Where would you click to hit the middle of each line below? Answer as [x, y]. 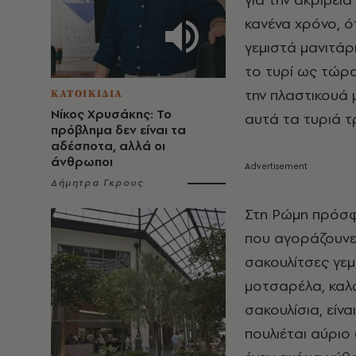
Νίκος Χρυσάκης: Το [111, 114]
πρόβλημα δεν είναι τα [118, 130]
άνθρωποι [82, 162]
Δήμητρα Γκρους [97, 183]
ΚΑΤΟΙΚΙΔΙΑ [87, 94]
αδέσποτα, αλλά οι [108, 146]
